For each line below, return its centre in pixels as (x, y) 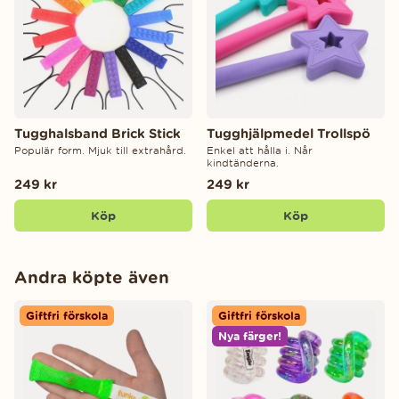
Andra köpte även (92, 277)
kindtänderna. (243, 163)
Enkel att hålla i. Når (260, 150)
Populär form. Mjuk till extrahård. (100, 150)
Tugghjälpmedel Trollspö (289, 133)
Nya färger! (250, 337)
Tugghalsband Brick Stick (98, 133)
